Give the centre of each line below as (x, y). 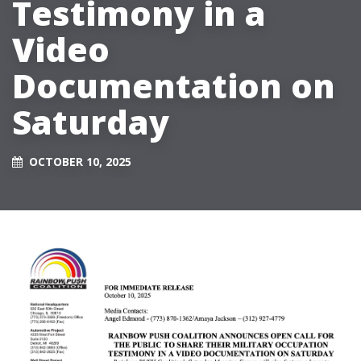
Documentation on (174, 86)
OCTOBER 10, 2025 (80, 161)
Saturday (91, 122)
